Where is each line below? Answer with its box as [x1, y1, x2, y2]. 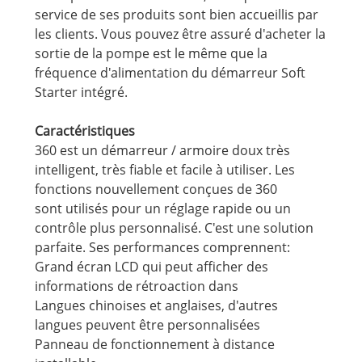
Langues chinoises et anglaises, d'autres [34, 297, 278, 315]
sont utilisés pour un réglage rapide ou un [34, 200, 291, 218]
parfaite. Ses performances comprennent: [34, 238, 290, 257]
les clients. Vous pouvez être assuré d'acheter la [34, 25, 326, 44]
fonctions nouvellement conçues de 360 [34, 180, 277, 199]
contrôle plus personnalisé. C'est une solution [34, 219, 314, 238]
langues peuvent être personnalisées [34, 316, 260, 335]
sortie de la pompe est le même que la [34, 44, 267, 63]
